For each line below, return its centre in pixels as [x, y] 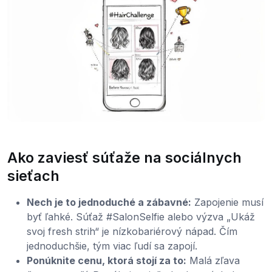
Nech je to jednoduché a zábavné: [109, 202]
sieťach [33, 176]
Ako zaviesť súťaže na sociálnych [124, 158]
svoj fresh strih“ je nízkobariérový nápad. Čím [132, 232]
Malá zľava [213, 261]
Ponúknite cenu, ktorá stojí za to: [107, 261]
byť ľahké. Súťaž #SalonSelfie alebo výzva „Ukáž [141, 217]
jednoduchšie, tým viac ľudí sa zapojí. [112, 246]
